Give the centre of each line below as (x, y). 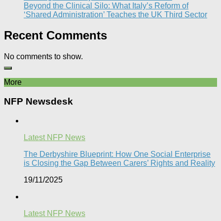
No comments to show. (43, 57)
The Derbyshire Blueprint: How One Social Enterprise (117, 154)
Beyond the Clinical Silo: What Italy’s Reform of (106, 5)
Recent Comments (55, 36)
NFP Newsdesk (38, 102)
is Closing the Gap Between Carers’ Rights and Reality (119, 163)
